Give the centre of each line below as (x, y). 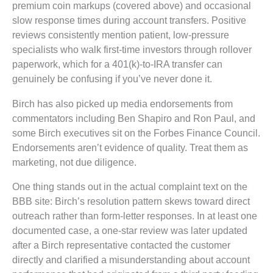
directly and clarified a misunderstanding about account (131, 259)
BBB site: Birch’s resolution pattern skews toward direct (131, 201)
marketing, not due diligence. (74, 162)
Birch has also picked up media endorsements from (122, 103)
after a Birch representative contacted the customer (121, 245)
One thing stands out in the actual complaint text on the (130, 186)
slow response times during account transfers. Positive (129, 20)
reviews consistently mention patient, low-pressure (121, 35)
